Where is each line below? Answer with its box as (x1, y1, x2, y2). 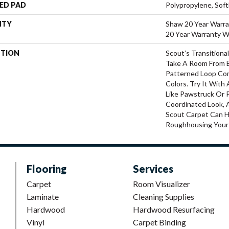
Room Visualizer (133, 178, 190, 189)
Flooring (27, 162, 66, 175)
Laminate (27, 191, 59, 201)
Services (133, 162, 173, 175)
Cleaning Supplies (133, 191, 194, 201)
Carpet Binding (133, 217, 186, 227)
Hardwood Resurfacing (133, 204, 215, 214)
